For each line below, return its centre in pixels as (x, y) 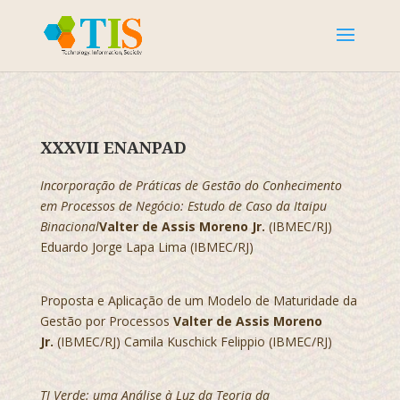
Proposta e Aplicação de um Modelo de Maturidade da (198, 300)
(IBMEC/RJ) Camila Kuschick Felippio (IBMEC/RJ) (192, 342)
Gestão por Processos (106, 321)
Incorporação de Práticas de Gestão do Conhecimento (191, 185)
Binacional (69, 226)
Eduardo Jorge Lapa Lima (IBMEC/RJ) (146, 247)
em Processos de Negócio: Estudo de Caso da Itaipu (183, 206)
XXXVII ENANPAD (113, 149)
